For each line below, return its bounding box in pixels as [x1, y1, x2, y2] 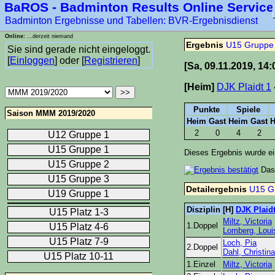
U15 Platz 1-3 [48, 206, 109, 217]
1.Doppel [187, 221, 218, 231]
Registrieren [84, 55, 137, 66]
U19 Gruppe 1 [48, 188, 109, 199]
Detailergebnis [186, 184, 249, 195]
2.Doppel [187, 242, 218, 252]
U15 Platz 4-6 [48, 221, 109, 232]
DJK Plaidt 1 [217, 81, 271, 92]
